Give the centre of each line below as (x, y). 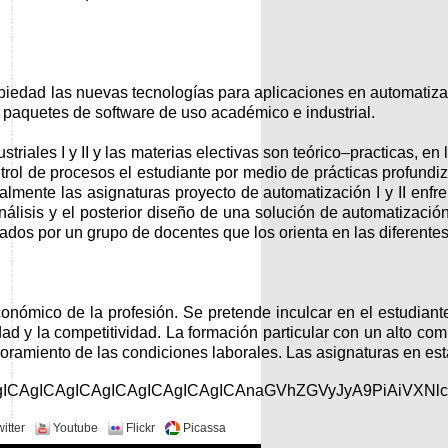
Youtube (75, 428)
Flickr (140, 428)
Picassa (204, 428)
